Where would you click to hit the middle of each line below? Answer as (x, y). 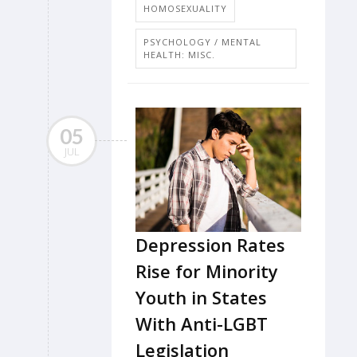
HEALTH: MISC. (179, 54)
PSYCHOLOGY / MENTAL (202, 41)
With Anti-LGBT (202, 323)
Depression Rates (210, 244)
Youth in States (201, 297)
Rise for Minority (207, 271)
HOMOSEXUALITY (185, 8)
